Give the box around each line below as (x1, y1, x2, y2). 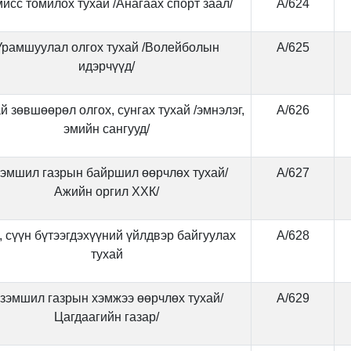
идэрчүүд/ (78, 60, 135, 73)
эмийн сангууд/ (63, 122, 150, 136)
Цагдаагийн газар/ (54, 310, 159, 324)
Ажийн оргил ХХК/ (54, 185, 159, 198)
